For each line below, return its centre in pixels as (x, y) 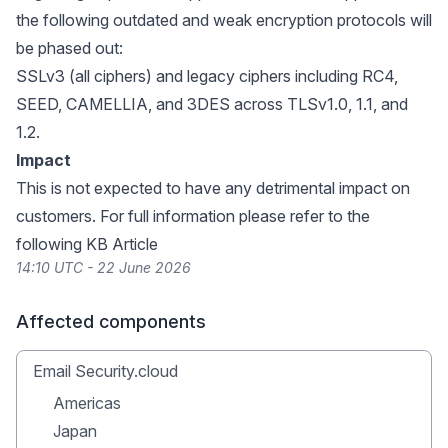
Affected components (111, 321)
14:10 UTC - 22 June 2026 (103, 267)
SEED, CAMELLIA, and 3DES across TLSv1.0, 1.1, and (212, 104)
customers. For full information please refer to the (193, 216)
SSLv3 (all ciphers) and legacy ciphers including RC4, (207, 76)
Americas (87, 403)
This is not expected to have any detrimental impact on (213, 188)
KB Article (122, 244)
